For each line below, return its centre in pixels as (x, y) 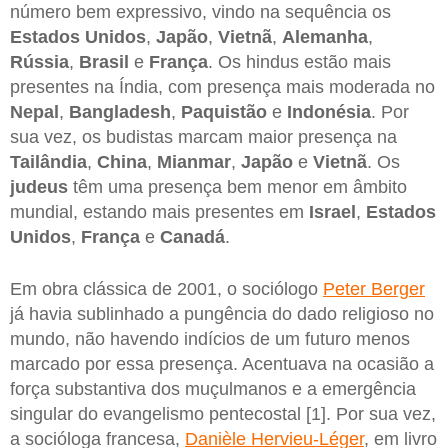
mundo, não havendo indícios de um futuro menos (210, 338)
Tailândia (48, 162)
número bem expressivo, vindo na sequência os (200, 12)
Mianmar (194, 162)
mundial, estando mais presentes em (159, 212)
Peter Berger (374, 288)
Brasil (104, 62)
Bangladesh (120, 112)
